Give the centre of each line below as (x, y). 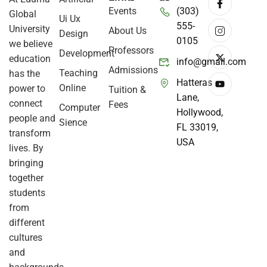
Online (72, 88)
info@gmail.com (211, 61)
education (30, 58)
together (26, 178)
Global (23, 14)
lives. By (26, 148)
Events (123, 11)
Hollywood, (199, 112)
